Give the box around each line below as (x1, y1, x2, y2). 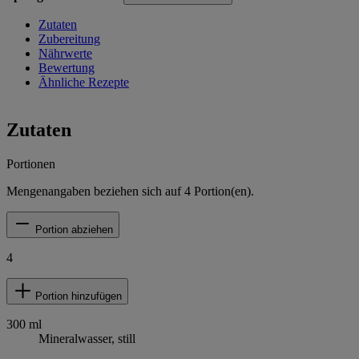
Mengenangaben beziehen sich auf (6, 184, 184, 199)
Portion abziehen (35, 224, 113, 236)
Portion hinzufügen (35, 290, 122, 303)
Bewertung (38, 61, 95, 75)
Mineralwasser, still (38, 332, 135, 346)
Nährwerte (38, 46, 92, 61)
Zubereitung (38, 32, 100, 46)
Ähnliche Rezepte (38, 75, 129, 90)
